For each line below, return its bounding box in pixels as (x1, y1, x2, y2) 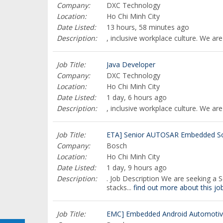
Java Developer (107, 60, 155, 69)
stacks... (107, 183, 133, 192)
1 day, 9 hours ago (107, 163, 167, 172)
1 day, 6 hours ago (107, 93, 167, 102)
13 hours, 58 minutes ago (107, 22, 189, 32)
